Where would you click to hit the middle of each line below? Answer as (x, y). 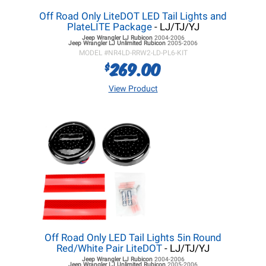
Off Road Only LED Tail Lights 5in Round (133, 237)
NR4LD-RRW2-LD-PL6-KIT (148, 53)
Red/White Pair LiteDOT (109, 248)
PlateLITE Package (109, 27)
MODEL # (93, 53)
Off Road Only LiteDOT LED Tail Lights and (133, 16)
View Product (133, 88)
